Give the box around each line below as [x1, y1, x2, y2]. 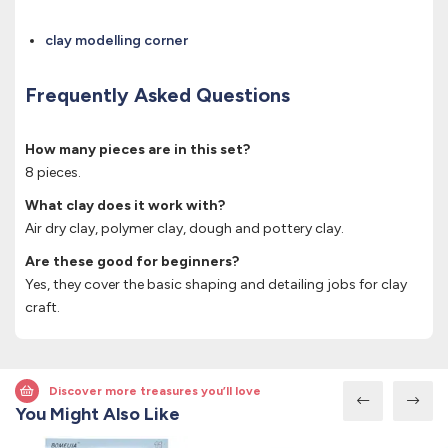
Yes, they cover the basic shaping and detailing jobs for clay [25, 276, 407, 294]
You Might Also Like [15, 403, 180, 426]
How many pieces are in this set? [25, 141, 250, 159]
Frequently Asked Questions [25, 83, 290, 108]
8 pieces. [25, 164, 81, 182]
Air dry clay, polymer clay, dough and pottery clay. [25, 220, 344, 238]
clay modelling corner [45, 32, 188, 50]
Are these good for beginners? [25, 253, 239, 271]
